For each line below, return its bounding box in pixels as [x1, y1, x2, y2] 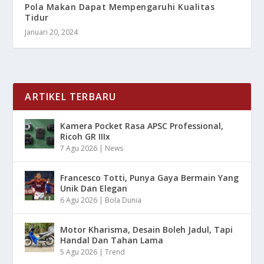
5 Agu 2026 [60, 247, 98, 258]
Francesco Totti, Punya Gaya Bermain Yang [60, 172, 239, 184]
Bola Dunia [105, 195, 142, 206]
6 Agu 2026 [60, 195, 98, 206]
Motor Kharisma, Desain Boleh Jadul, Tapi [60, 224, 233, 236]
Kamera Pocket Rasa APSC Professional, [60, 120, 224, 132]
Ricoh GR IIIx [60, 131, 111, 143]
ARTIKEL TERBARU [25, 90, 117, 104]
